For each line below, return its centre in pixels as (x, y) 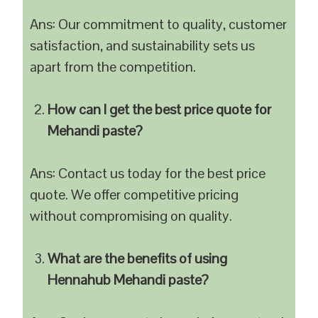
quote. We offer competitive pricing (135, 194)
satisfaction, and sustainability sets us (143, 45)
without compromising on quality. (131, 216)
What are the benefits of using (138, 258)
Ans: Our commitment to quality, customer (159, 24)
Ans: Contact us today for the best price (148, 173)
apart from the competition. (113, 67)
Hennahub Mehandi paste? (128, 280)
